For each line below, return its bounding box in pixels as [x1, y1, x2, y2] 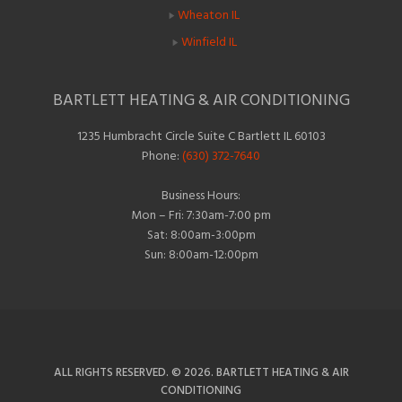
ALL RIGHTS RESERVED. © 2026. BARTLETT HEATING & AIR [53, 362, 349, 382]
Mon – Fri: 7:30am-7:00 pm [131, 204, 271, 225]
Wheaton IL [178, 4, 240, 26]
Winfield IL [180, 31, 237, 53]
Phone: [142, 144, 182, 166]
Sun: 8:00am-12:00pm [144, 243, 258, 265]
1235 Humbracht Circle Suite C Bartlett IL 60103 [76, 125, 326, 146]
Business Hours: [162, 184, 240, 205]
